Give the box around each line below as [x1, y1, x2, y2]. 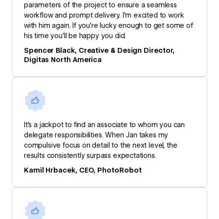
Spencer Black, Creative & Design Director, [24, 46, 175, 55]
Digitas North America [24, 56, 102, 64]
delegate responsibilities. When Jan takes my [24, 131, 169, 139]
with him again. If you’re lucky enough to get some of [24, 22, 193, 30]
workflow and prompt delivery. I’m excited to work [24, 11, 184, 20]
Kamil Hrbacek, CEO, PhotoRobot [24, 166, 142, 174]
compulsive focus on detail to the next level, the [24, 141, 177, 149]
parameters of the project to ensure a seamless [24, 1, 177, 9]
